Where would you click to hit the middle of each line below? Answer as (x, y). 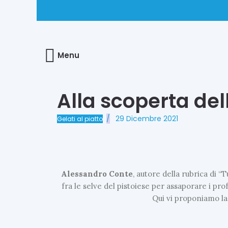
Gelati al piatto (80, 119)
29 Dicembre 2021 (147, 118)
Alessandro (84, 174)
